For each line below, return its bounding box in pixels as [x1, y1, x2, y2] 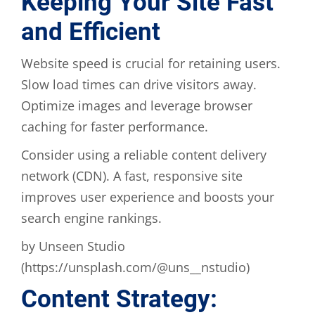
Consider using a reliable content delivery [21, 146, 266, 163]
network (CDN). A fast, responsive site [21, 167, 243, 184]
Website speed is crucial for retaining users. [21, 54, 281, 72]
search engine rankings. [21, 209, 162, 226]
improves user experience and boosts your [21, 188, 274, 205]
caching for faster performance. [21, 117, 208, 135]
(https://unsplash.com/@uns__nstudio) [21, 258, 250, 276]
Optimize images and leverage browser [21, 96, 252, 114]
